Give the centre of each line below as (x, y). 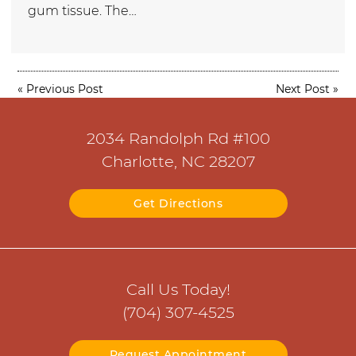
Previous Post (65, 89)
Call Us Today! (178, 290)
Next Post (302, 89)
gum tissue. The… (82, 10)
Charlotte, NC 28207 (178, 162)
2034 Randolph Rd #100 (178, 139)
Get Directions (178, 204)
